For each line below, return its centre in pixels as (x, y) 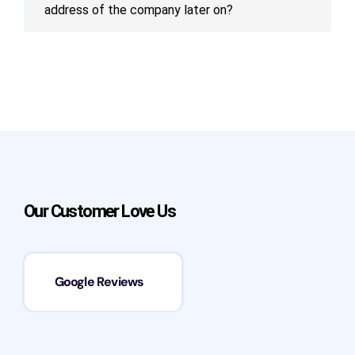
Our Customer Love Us (99, 212)
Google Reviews (99, 282)
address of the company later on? (139, 10)
